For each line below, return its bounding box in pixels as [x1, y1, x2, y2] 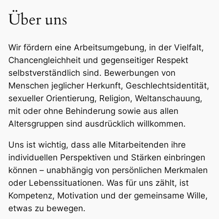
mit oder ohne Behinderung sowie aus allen [8, 106, 178, 116]
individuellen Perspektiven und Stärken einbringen [8, 153, 205, 163]
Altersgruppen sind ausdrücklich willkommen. [8, 119, 186, 129]
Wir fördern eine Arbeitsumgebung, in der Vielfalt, [8, 43, 204, 53]
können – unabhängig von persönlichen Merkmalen [8, 165, 208, 175]
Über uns [8, 9, 67, 30]
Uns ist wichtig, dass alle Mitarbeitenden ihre [8, 140, 186, 150]
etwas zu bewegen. [8, 203, 86, 214]
